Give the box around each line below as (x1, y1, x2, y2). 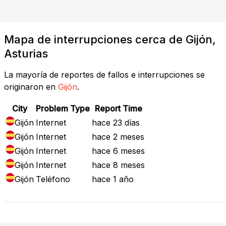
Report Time (94, 103, 142, 114)
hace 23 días (92, 117, 140, 128)
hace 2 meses (92, 131, 144, 142)
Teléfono (36, 174, 70, 184)
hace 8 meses (92, 159, 145, 170)
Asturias (4, 46, 48, 60)
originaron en (4, 81, 55, 92)
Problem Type (36, 103, 90, 114)
